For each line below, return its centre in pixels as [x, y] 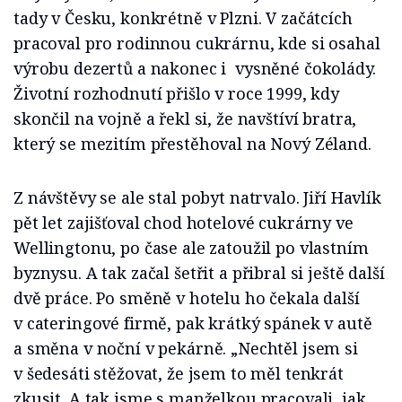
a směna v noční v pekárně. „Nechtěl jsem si [186, 349]
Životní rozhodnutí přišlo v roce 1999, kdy [176, 94]
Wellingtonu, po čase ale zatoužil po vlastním [191, 248]
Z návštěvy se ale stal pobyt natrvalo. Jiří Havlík [197, 198]
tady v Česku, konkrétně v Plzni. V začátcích [183, 18]
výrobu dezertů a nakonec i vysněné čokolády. [195, 69]
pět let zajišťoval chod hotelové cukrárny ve [184, 223]
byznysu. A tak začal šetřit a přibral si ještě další [199, 273]
